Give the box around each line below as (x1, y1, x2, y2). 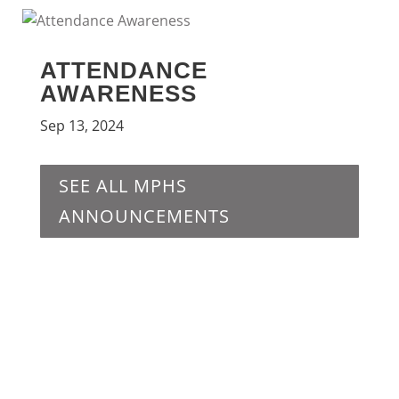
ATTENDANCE (39, 57, 208, 84)
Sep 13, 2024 (39, 116, 124, 135)
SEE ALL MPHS (58, 174, 187, 198)
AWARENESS (39, 80, 197, 107)
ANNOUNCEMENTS (58, 204, 230, 228)
